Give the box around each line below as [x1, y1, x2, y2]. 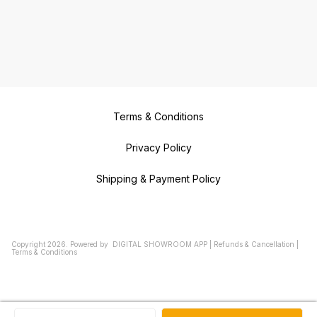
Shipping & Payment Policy [96, 172, 221, 185]
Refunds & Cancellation [214, 239, 294, 248]
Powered [70, 239, 98, 248]
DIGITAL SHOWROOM [113, 239, 194, 248]
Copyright [11, 239, 47, 248]
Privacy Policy [125, 141, 192, 154]
